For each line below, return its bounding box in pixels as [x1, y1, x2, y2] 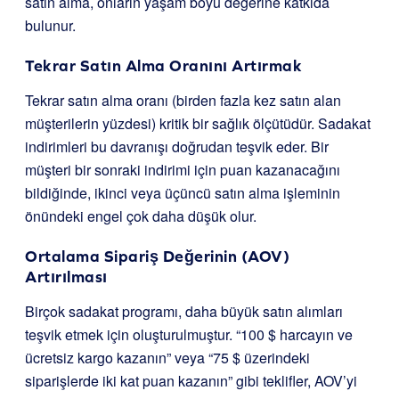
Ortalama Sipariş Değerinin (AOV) [25, 247, 289, 265]
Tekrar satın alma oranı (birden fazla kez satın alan [25, 90, 341, 110]
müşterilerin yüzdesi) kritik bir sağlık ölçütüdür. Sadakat [25, 113, 370, 134]
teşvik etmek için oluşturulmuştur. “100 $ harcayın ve [25, 324, 353, 345]
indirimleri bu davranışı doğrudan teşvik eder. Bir [25, 136, 329, 157]
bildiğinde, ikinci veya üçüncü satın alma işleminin [25, 183, 340, 203]
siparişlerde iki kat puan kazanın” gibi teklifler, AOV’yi [25, 370, 357, 391]
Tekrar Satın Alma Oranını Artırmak [25, 56, 302, 75]
